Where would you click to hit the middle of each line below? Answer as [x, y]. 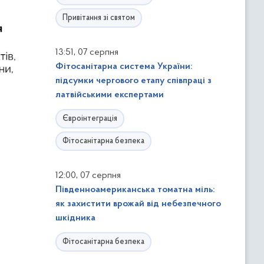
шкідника [75, 218]
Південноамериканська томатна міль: [135, 190]
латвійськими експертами [110, 95]
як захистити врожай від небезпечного [138, 204]
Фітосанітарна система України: [124, 67]
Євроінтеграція [90, 119]
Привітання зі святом [99, 18]
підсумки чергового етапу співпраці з [133, 81]
